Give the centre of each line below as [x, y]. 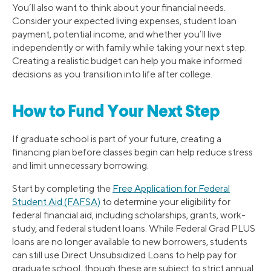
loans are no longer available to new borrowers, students [130, 242]
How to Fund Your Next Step [116, 113]
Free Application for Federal [171, 189]
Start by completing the [62, 189]
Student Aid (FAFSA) [56, 202]
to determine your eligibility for [165, 202]
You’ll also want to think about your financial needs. [119, 7]
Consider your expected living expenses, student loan [124, 21]
